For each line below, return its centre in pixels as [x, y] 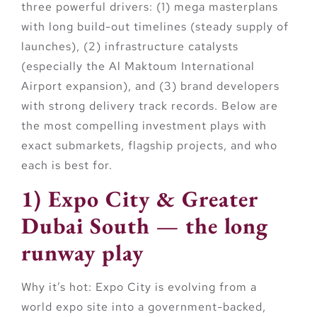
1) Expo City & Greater [140, 199]
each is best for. [67, 165]
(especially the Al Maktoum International [138, 66]
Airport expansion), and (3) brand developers [150, 86]
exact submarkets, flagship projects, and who [149, 145]
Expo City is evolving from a [174, 287]
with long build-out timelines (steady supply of [155, 26]
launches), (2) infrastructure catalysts [130, 46]
